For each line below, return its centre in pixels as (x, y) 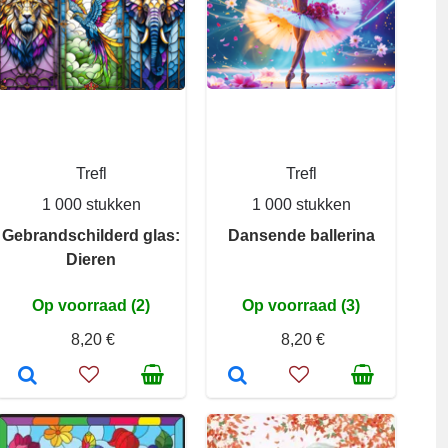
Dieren (91, 259)
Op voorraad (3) (301, 305)
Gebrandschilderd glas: (91, 235)
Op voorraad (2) (91, 305)
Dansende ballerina (301, 235)
